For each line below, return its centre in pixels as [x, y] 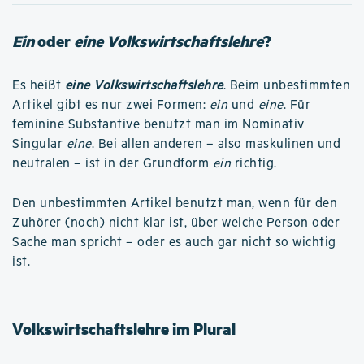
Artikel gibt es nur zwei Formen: [111, 105]
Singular [39, 144]
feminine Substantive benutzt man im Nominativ [158, 124]
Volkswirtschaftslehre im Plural [124, 328]
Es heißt [39, 85]
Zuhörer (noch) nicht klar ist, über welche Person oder [176, 223]
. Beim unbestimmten [286, 85]
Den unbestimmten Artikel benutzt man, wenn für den [175, 203]
